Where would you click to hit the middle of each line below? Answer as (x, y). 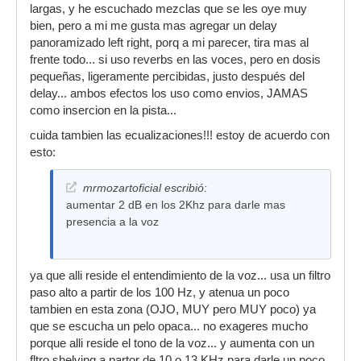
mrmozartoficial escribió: (145, 188)
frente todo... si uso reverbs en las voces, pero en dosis (175, 60)
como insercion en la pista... (103, 110)
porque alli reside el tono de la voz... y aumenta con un (172, 343)
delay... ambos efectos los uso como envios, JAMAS (169, 93)
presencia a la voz (112, 222)
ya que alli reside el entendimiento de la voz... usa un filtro (180, 276)
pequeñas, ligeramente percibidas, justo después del (167, 77)
